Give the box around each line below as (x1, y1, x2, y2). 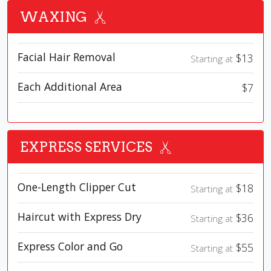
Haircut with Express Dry (18, 209, 142, 224)
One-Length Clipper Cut (18, 180, 136, 195)
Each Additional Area (18, 79, 122, 94)
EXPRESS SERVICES (20, 139, 152, 156)
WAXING (20, 8, 87, 26)
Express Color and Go (18, 239, 123, 254)
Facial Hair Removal (18, 50, 116, 65)
